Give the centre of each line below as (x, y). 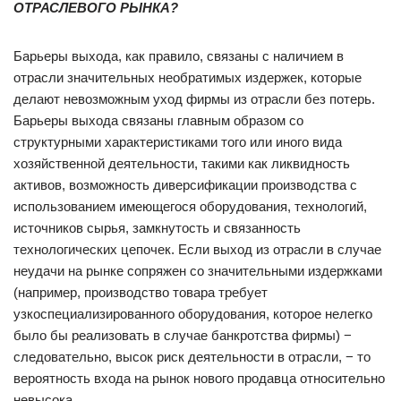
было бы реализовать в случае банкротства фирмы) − (183, 335)
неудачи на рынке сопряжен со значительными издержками (198, 271)
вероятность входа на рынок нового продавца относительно (199, 378)
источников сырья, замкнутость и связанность (157, 228)
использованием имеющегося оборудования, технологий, (190, 206)
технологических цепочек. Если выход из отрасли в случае (197, 249)
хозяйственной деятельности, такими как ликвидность (182, 163)
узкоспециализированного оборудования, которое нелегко (193, 314)
